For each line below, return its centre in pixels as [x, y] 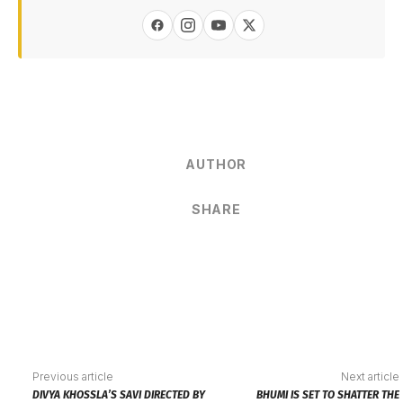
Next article [371, 377]
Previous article [73, 377]
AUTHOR [216, 165]
